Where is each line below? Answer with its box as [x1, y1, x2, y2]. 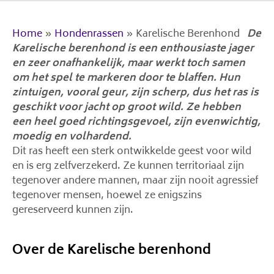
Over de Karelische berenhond [12, 240, 211, 262]
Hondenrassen [54, 26, 124, 43]
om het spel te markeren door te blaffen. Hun [12, 70, 240, 87]
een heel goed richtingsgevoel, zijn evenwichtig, [12, 114, 261, 131]
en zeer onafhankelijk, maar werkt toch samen [12, 55, 245, 72]
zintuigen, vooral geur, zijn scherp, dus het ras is [12, 84, 259, 102]
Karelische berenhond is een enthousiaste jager [12, 40, 254, 57]
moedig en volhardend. [12, 128, 131, 146]
